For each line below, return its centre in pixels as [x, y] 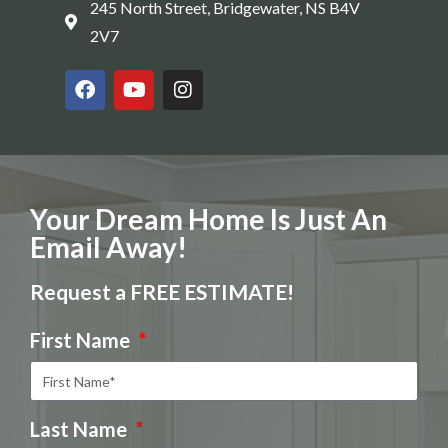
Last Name [80, 429]
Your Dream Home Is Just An [208, 219]
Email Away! [108, 247]
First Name [82, 340]
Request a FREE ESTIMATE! [162, 292]
